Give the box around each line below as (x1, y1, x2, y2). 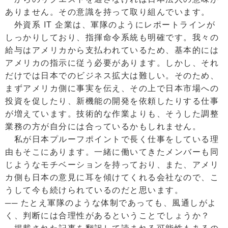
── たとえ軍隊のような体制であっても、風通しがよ (5, 196, 217, 209)
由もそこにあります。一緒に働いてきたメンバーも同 (5, 146, 219, 158)
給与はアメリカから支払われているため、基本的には (5, 44, 219, 56)
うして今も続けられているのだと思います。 (5, 184, 183, 196)
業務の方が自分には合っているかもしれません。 (5, 120, 201, 132)
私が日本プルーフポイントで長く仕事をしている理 (5, 133, 219, 145)
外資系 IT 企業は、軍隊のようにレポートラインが (5, 18, 215, 31)
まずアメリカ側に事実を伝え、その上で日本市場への (5, 82, 219, 94)
